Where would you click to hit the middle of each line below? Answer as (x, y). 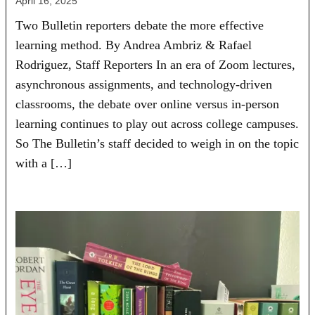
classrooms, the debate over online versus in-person (148, 104)
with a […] (44, 163)
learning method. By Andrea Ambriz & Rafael (134, 45)
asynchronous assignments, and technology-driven (144, 84)
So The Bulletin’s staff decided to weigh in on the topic (157, 143)
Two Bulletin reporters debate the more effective (140, 25)
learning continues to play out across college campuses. (157, 123)
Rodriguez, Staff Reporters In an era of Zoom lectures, (156, 64)
